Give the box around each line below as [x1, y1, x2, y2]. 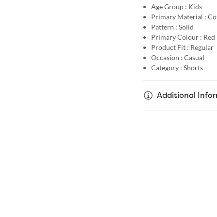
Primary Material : [151, 12, 206, 21]
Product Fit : [151, 43, 189, 51]
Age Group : [151, 2, 187, 11]
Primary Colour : [151, 32, 202, 41]
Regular [190, 43, 214, 51]
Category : [151, 63, 182, 72]
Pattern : [151, 22, 177, 31]
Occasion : [151, 53, 183, 62]
